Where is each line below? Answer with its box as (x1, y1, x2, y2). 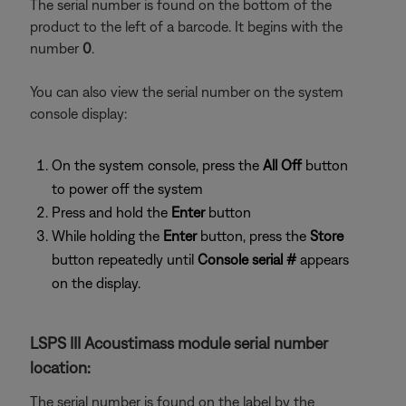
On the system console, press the (52, 157, 263, 173)
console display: (30, 105, 127, 121)
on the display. (52, 275, 140, 291)
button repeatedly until (52, 251, 198, 267)
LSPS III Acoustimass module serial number (30, 333, 328, 353)
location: (30, 358, 91, 377)
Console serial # (198, 251, 296, 267)
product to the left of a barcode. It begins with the (30, 18, 343, 34)
